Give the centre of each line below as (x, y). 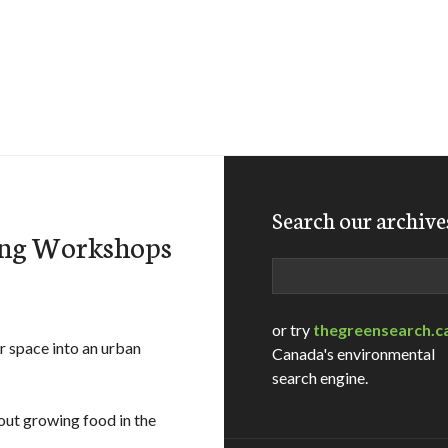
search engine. (320, 377)
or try (292, 329)
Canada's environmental (353, 353)
